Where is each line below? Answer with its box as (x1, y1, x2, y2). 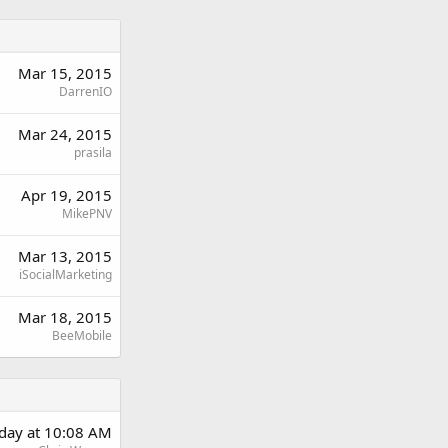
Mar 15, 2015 (18, 62, 112, 83)
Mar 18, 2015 (18, 306, 112, 327)
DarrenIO (59, 82, 112, 100)
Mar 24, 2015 (18, 123, 112, 144)
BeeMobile (52, 326, 112, 344)
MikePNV (62, 204, 112, 222)
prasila (74, 143, 112, 161)
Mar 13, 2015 (18, 245, 112, 266)
